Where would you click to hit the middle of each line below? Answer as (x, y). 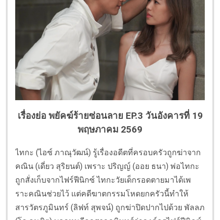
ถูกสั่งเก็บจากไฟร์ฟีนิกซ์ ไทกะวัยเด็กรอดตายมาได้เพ (103, 180)
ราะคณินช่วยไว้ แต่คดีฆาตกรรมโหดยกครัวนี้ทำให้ (102, 194)
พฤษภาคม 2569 (110, 130)
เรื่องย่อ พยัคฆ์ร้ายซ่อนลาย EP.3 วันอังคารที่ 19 (110, 116)
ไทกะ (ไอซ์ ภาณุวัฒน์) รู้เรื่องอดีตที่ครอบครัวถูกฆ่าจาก (108, 153)
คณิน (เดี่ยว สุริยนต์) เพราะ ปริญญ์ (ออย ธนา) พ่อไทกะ (107, 166)
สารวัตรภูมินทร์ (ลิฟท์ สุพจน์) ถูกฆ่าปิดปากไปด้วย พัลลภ (110, 208)
